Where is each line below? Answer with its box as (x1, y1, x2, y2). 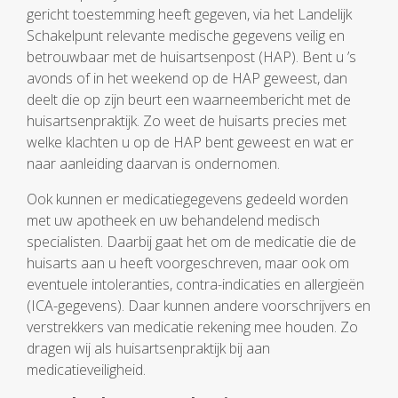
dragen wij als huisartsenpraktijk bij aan (27, 338, 270, 358)
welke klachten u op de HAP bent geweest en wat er (27, 132, 354, 152)
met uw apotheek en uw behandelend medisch (27, 211, 320, 230)
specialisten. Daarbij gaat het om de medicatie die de (27, 232, 356, 251)
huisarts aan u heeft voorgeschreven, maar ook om (27, 253, 349, 273)
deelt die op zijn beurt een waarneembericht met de (27, 90, 351, 109)
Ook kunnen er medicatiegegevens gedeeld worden (27, 189, 348, 209)
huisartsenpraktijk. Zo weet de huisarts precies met (27, 111, 346, 131)
